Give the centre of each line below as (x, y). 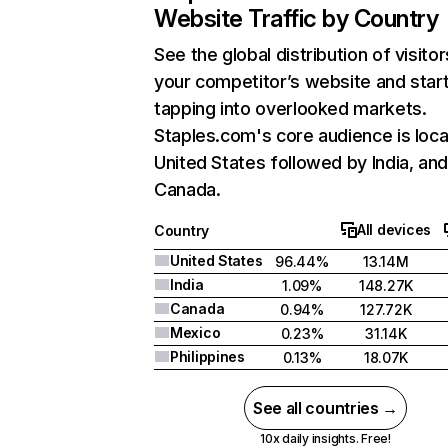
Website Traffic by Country (296, 18)
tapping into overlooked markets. (290, 108)
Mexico (195, 332)
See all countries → (325, 408)
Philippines (207, 356)
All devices (394, 229)
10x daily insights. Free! (325, 438)
